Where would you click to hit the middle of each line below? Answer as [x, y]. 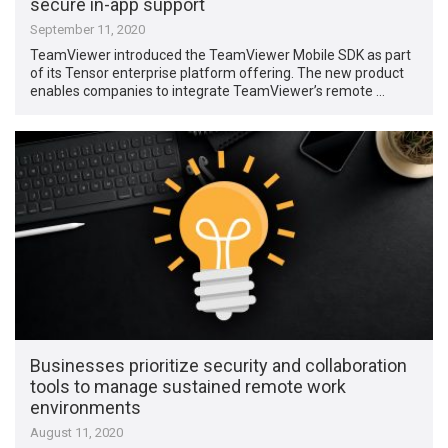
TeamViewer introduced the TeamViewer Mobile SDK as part [221, 54]
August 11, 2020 [77, 433]
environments [86, 408]
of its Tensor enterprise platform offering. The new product [217, 72]
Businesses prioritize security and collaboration [219, 366]
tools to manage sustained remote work [188, 387]
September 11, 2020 [88, 29]
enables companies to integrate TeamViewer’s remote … [208, 90]
